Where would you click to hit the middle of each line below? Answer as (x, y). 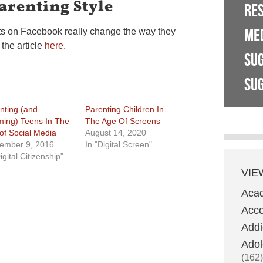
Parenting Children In (125, 109)
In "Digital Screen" (119, 144)
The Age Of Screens (123, 121)
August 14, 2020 (116, 133)
